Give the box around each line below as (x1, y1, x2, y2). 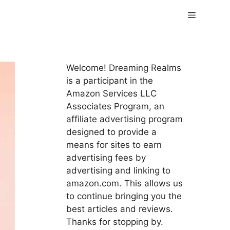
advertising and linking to (66, 165, 170, 176)
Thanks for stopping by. (66, 217, 163, 227)
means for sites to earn (66, 140, 162, 150)
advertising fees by (66, 152, 146, 163)
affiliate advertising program (66, 114, 183, 124)
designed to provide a (66, 127, 157, 137)
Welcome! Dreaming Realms (66, 63, 181, 73)
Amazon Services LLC (66, 88, 157, 99)
